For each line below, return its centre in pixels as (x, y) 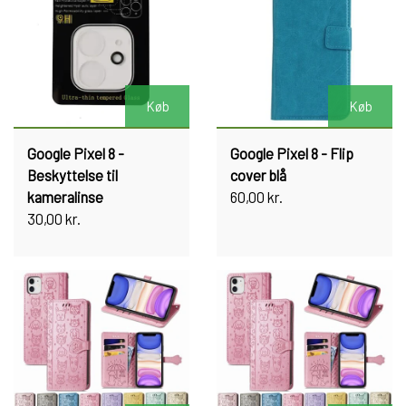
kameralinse (65, 196)
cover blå (258, 174)
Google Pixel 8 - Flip (292, 153)
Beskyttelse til (72, 174)
